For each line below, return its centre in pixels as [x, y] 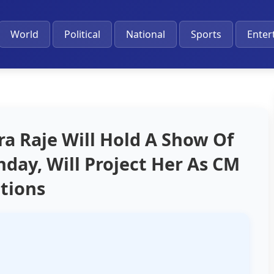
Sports [206, 34]
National [145, 34]
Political [82, 34]
